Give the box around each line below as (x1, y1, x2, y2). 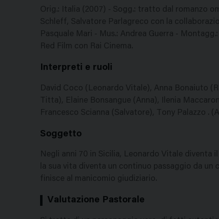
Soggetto (40, 129, 82, 139)
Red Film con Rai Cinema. (40, 43, 133, 51)
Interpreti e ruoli (40, 63, 112, 72)
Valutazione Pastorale (47, 196, 145, 205)
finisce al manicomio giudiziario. (40, 175, 157, 184)
